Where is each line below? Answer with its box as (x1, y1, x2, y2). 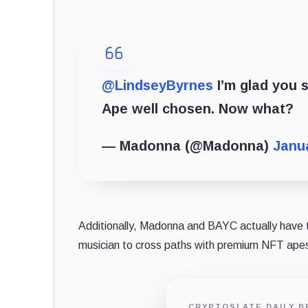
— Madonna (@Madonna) (102, 138, 273, 154)
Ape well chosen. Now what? (102, 101, 294, 117)
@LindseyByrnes (102, 78, 213, 93)
